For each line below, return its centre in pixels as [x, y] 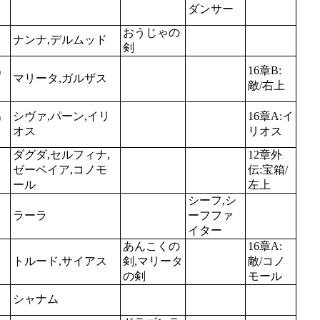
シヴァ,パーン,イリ [61, 116]
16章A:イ [271, 116]
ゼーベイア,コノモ [60, 169]
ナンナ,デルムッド [60, 39]
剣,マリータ [153, 261]
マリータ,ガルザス [60, 78]
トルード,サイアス [60, 261]
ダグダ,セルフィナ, [61, 154]
